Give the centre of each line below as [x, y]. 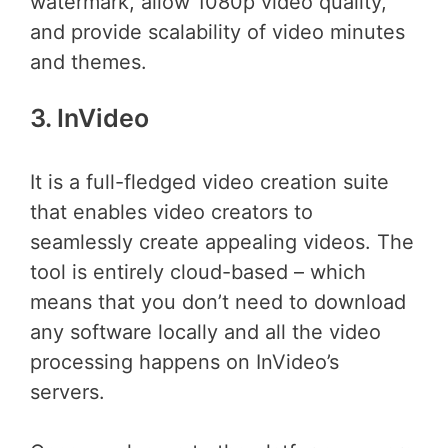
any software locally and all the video [205, 331]
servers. [67, 391]
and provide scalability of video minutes [217, 32]
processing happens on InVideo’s [184, 361]
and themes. [88, 62]
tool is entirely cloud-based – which [198, 271]
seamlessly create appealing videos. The [222, 241]
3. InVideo [89, 118]
